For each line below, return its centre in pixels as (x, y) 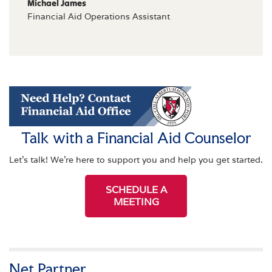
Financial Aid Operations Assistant (99, 16)
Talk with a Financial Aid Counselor (136, 138)
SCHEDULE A (136, 189)
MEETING (136, 202)
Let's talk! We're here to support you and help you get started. (136, 159)
